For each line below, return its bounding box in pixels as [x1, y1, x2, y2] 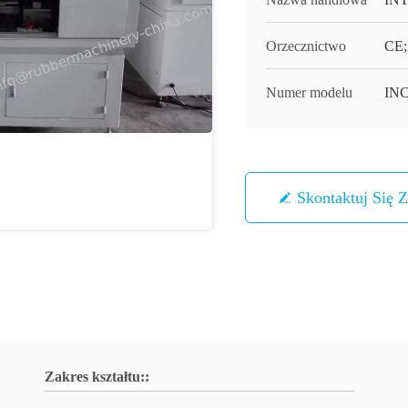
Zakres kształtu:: [45, 369, 149, 384]
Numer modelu [266, 85, 352, 100]
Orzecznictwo [266, 38, 346, 54]
